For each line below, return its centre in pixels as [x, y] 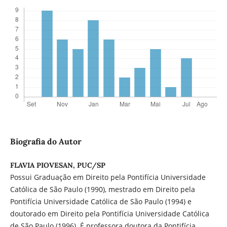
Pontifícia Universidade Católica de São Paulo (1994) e [101, 201]
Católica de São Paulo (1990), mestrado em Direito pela [102, 189]
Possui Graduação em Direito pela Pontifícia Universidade [108, 177]
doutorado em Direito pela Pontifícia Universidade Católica [109, 213]
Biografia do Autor [46, 141]
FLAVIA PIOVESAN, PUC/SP [58, 165]
